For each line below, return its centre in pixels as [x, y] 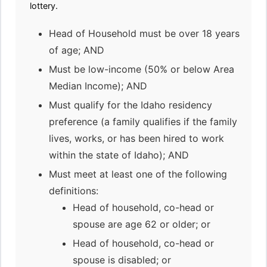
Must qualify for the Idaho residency [131, 105]
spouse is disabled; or [122, 260]
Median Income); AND [98, 86]
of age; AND [77, 50]
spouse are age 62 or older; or [142, 224]
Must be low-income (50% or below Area [142, 69]
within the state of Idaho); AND [119, 155]
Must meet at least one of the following [138, 174]
